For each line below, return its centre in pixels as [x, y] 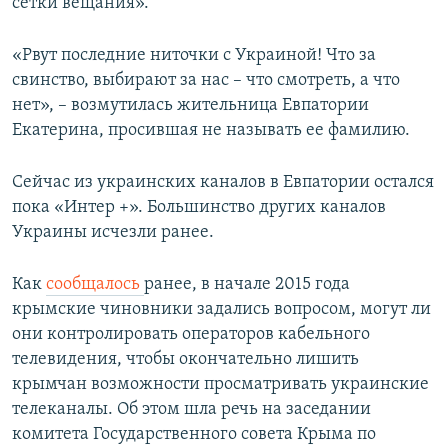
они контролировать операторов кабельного [191, 335]
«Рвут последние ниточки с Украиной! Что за [194, 56]
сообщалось [95, 285]
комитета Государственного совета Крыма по [194, 435]
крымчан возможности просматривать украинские [220, 385]
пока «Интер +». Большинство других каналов [199, 208]
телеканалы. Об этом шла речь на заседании [191, 410]
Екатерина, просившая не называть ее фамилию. [211, 131]
